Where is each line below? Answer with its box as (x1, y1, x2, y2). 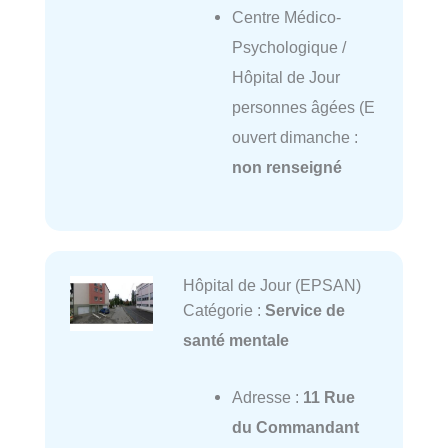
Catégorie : (182, 301, 265, 320)
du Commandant (231, 417, 359, 436)
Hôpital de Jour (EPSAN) (182, 276, 361, 295)
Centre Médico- (231, 7, 341, 26)
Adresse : (231, 387, 303, 406)
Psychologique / (231, 37, 346, 56)
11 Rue (302, 387, 355, 406)
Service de (264, 301, 345, 320)
